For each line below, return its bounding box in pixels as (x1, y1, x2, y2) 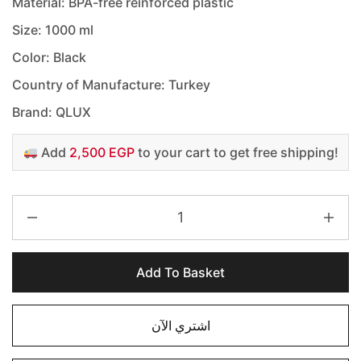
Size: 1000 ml (12, 22, 93, 39)
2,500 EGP (68, 144, 135, 161)
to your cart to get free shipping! (134, 144, 338, 161)
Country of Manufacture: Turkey (12, 77, 210, 93)
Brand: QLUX (12, 104, 91, 121)
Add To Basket (136, 264, 225, 281)
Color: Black (12, 49, 86, 66)
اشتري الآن (151, 317, 210, 334)
